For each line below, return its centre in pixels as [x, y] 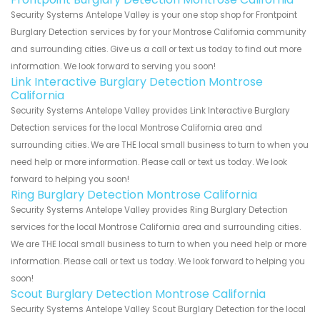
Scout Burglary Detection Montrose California [138, 294]
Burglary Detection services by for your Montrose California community [159, 32]
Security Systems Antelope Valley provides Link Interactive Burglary [150, 110]
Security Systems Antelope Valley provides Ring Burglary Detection [149, 210]
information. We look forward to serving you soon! [113, 66]
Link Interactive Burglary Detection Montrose [137, 81]
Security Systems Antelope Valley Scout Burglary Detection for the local [158, 309]
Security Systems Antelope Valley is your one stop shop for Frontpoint [154, 15]
